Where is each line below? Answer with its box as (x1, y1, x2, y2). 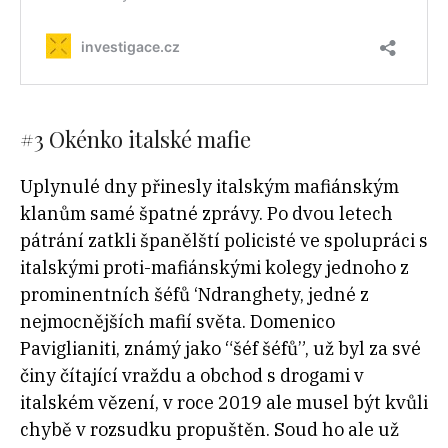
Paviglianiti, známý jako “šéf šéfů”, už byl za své (20, 336, 421, 360)
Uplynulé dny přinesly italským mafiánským (20, 174, 399, 198)
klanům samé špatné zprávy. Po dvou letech (20, 201, 393, 225)
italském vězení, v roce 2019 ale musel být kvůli (20, 390, 428, 414)
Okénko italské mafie (49, 123, 256, 154)
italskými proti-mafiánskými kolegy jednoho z (20, 255, 409, 279)
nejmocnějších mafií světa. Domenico (20, 309, 335, 333)
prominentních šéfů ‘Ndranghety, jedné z (20, 282, 369, 306)
